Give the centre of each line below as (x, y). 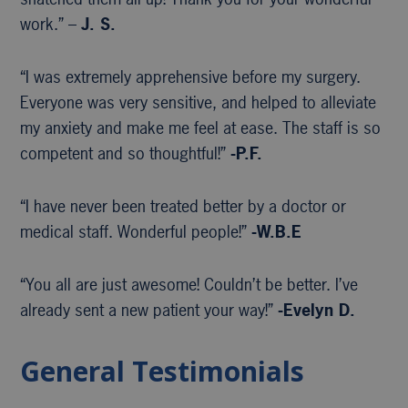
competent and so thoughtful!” (126, 153)
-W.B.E (277, 231)
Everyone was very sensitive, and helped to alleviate (199, 102)
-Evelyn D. (317, 310)
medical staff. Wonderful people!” (136, 231)
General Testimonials (163, 371)
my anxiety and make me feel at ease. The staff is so (201, 127)
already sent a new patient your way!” (149, 310)
